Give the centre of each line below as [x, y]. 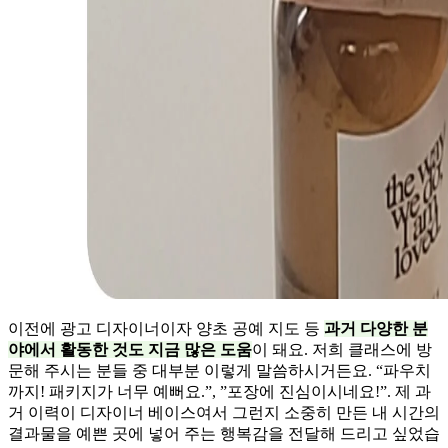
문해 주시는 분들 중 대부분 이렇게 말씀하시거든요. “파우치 [219, 370]
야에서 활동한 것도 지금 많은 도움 [130, 349]
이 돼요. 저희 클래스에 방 [342, 349]
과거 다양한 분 [376, 328]
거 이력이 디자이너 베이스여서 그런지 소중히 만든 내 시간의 [224, 412]
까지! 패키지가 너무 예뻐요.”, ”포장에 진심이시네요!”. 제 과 [219, 391]
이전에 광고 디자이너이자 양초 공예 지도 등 [166, 328]
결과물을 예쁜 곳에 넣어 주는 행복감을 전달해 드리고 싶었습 [224, 433]
